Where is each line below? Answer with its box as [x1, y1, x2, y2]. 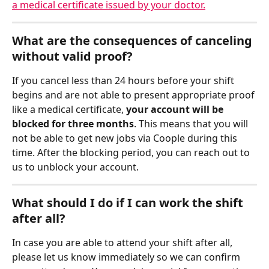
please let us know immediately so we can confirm [12, 250, 243, 264]
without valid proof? [12, 48, 133, 65]
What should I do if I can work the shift [12, 195, 246, 211]
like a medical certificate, [12, 103, 126, 116]
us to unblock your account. [12, 160, 139, 174]
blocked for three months [12, 117, 134, 131]
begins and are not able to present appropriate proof [12, 88, 257, 102]
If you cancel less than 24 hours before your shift [12, 74, 237, 88]
